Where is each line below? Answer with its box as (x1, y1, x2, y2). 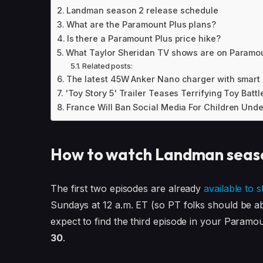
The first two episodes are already (50, 183, 204, 195)
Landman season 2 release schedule (66, 5, 218, 16)
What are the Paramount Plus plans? (66, 19, 216, 30)
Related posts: (82, 61, 133, 71)
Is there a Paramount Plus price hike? (66, 33, 221, 44)
